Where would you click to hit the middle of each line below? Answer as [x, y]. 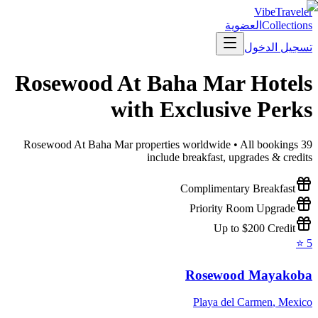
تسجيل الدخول [278, 47]
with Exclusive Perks [212, 110]
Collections [287, 25]
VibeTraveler [283, 12]
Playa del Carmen [233, 302]
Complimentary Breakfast [238, 188]
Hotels [279, 83]
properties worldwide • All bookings [215, 144]
